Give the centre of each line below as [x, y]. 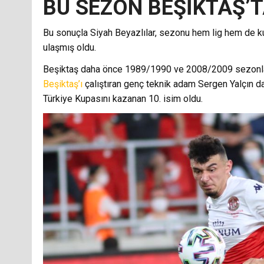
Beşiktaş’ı [64, 84]
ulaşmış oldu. [69, 48]
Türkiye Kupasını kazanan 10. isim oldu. [123, 99]
